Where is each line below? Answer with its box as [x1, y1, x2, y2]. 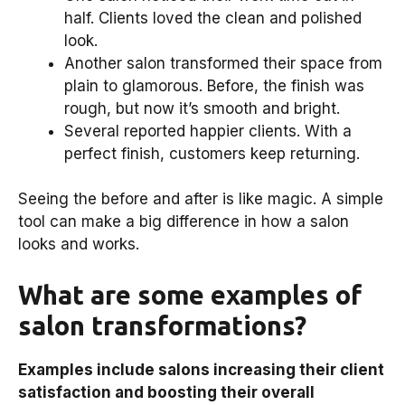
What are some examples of [18, 279, 362, 309]
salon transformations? [18, 310, 306, 340]
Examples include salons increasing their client [18, 360, 384, 379]
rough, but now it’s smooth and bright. [64, 99, 340, 118]
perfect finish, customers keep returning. [64, 144, 360, 163]
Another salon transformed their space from [64, 53, 382, 72]
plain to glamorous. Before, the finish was [64, 76, 364, 95]
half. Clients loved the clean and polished [64, 8, 362, 27]
